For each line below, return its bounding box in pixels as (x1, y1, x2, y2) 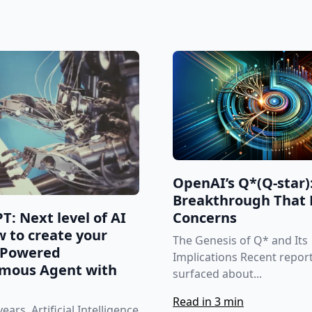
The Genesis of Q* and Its (173, 233, 308, 249)
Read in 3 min (173, 294, 244, 310)
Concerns (173, 208, 237, 228)
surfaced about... (173, 266, 262, 282)
